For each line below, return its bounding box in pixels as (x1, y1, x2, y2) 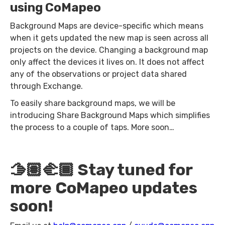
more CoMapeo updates (10, 178, 197, 197)
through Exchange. (10, 81, 83, 91)
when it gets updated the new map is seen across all (10, 33, 208, 43)
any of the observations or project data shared (10, 69, 187, 79)
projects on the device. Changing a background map (10, 45, 208, 55)
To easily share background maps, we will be (10, 98, 175, 108)
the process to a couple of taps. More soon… (10, 122, 174, 132)
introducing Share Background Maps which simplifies (10, 110, 210, 120)
